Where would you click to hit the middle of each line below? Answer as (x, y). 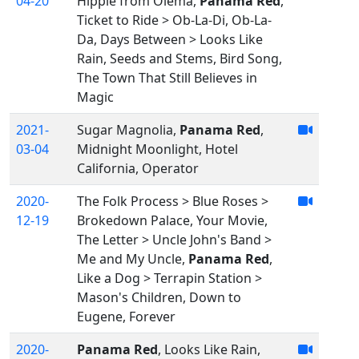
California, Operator (138, 169)
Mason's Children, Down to (159, 298)
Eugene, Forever (126, 317)
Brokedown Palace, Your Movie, (172, 221)
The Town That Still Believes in (167, 78)
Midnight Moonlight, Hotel (157, 149)
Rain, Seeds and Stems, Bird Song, (179, 59)
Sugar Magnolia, (128, 130)
